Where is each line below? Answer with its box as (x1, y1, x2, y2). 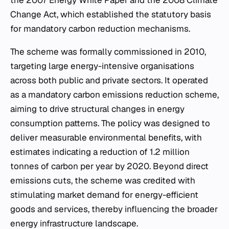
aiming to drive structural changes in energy (10, 103, 185, 114)
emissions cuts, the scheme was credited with (10, 175, 195, 186)
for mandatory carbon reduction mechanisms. (10, 23, 190, 34)
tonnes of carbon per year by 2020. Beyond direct (10, 161, 209, 172)
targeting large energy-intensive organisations (10, 60, 194, 72)
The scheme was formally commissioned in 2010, (10, 46, 206, 57)
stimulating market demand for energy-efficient (10, 189, 198, 200)
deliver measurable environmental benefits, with (10, 132, 202, 143)
